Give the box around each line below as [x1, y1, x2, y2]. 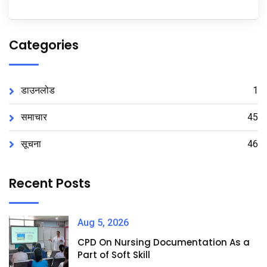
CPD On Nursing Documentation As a [77, 236, 250, 249]
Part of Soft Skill [77, 249, 150, 262]
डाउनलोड [21, 85, 55, 97]
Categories [9, 36, 79, 54]
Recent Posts [9, 175, 91, 193]
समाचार [21, 111, 47, 123]
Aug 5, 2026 [77, 217, 129, 229]
